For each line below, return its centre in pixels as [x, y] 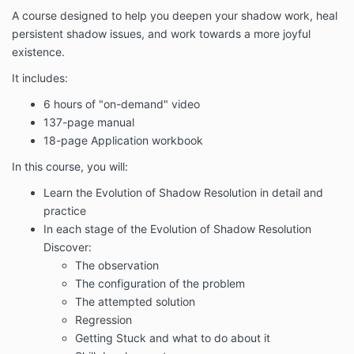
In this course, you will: [70, 167]
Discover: [68, 247]
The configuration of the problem [160, 284]
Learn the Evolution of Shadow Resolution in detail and [183, 193]
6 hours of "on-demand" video [122, 104]
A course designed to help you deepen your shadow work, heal [175, 16]
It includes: [41, 78]
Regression [104, 320]
